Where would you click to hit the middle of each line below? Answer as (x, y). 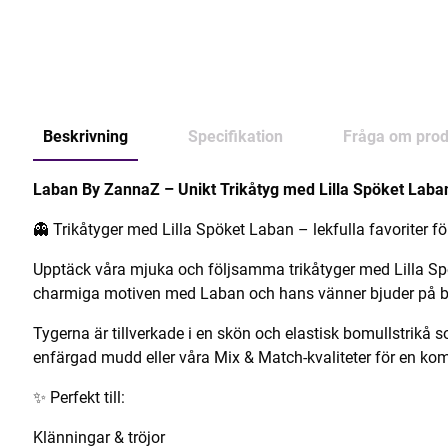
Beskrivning (85, 136)
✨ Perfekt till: (79, 397)
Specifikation (235, 136)
